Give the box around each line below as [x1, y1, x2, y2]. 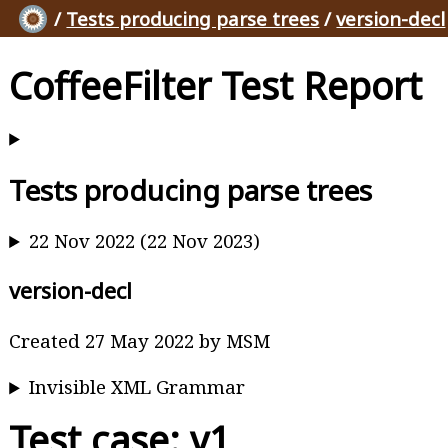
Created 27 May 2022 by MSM [9, 327, 271, 353]
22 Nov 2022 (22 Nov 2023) [29, 228, 261, 254]
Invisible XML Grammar [29, 374, 246, 400]
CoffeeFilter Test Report [9, 59, 423, 111]
